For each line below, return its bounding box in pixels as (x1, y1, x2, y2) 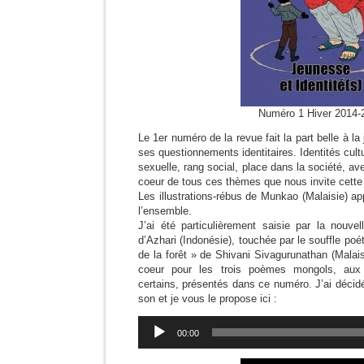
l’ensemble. (138, 205, 192, 217)
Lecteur (137, 316, 171, 327)
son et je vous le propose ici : (138, 292, 277, 305)
